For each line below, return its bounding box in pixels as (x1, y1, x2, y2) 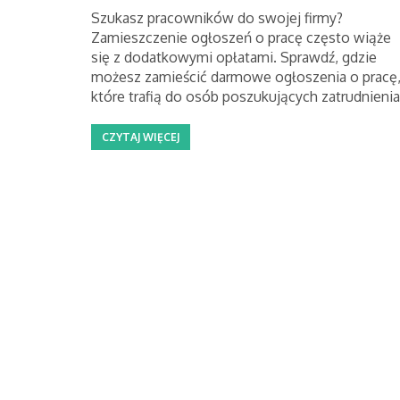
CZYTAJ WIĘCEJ (102, 130, 179, 144)
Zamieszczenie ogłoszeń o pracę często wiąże (91, 29, 391, 46)
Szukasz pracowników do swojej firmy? (91, 9, 343, 27)
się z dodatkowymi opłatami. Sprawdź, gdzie (91, 48, 377, 66)
